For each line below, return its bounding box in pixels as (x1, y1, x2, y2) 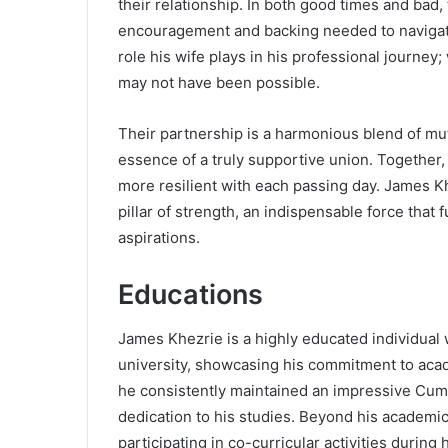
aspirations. (118, 227, 200, 247)
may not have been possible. (118, 72, 320, 92)
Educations (118, 277, 263, 311)
